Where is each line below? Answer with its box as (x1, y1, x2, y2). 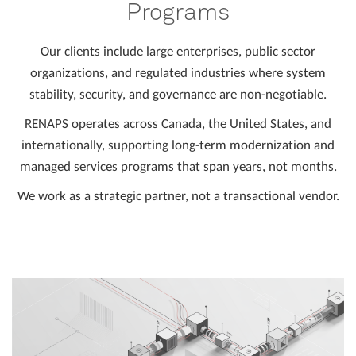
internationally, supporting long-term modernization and (21, 136, 335, 153)
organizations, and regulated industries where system (30, 64, 326, 81)
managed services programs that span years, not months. (19, 157, 337, 175)
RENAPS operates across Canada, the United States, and (25, 114, 331, 132)
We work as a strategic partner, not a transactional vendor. (17, 187, 339, 204)
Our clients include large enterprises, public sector (41, 42, 315, 60)
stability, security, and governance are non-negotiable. (29, 85, 327, 103)
